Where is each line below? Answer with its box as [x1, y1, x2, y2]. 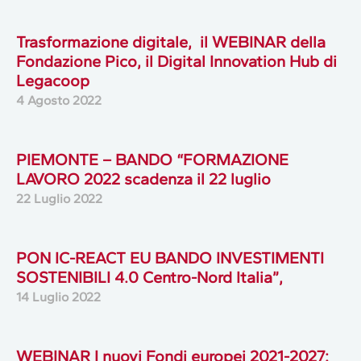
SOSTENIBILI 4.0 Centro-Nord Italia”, [16, 268, 283, 288]
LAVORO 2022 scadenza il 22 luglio [16, 169, 271, 189]
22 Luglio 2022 [16, 191, 102, 207]
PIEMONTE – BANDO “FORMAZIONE [16, 150, 288, 170]
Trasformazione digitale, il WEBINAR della [16, 32, 326, 52]
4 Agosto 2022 [16, 93, 102, 109]
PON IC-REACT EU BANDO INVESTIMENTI [16, 248, 324, 268]
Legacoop [16, 71, 89, 91]
